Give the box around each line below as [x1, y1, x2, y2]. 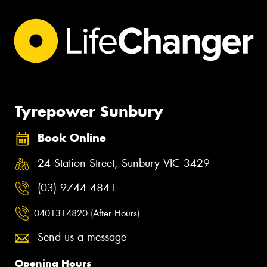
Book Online [38, 131, 106, 145]
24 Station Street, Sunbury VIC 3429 [38, 156, 210, 170]
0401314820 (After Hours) [34, 207, 139, 219]
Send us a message [38, 230, 126, 245]
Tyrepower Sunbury [15, 102, 163, 122]
